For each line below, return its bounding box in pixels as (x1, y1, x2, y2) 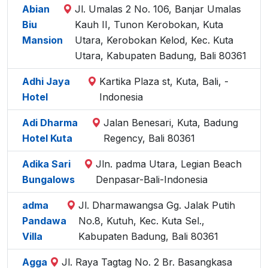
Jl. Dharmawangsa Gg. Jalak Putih (78, 199, 235, 211)
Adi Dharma (22, 117, 78, 129)
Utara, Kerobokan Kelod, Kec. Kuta (75, 34, 233, 46)
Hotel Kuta (22, 132, 72, 144)
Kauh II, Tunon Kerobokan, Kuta (75, 19, 223, 31)
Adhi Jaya (22, 75, 70, 87)
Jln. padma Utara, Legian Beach (95, 158, 242, 170)
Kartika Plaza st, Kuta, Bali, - (99, 75, 229, 87)
